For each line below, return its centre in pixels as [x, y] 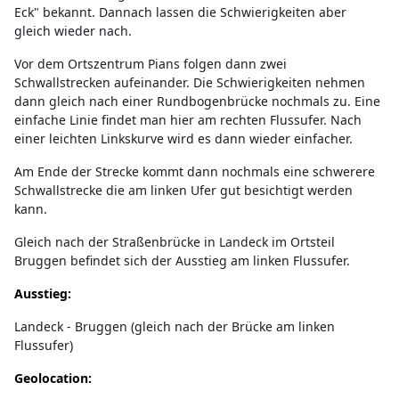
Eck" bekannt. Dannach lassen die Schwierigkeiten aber [180, 12]
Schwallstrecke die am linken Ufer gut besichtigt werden [183, 191]
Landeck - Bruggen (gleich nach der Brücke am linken [175, 327]
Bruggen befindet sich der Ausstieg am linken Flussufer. [182, 261]
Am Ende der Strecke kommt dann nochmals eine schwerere [195, 172]
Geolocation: [53, 379]
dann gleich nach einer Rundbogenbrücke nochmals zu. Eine [197, 102]
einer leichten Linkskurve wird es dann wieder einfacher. [185, 139]
